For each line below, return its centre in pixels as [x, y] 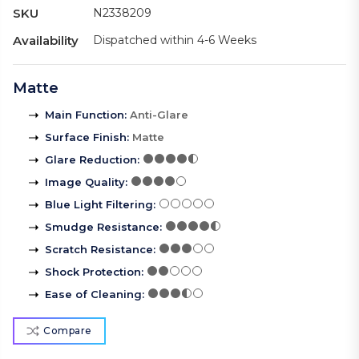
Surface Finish [86, 137]
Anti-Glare [159, 115]
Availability [46, 41]
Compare [68, 331]
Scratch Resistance [99, 250]
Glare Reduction [91, 160]
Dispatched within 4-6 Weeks [175, 40]
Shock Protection [93, 272]
